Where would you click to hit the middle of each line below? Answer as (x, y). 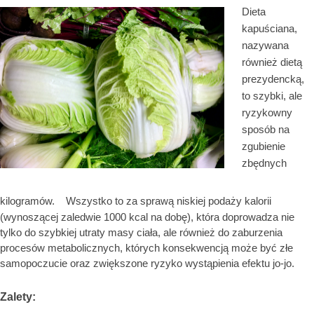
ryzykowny (267, 113)
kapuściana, (269, 29)
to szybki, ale (272, 96)
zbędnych (264, 163)
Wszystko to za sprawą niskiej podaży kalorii (169, 201)
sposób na (266, 130)
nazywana (265, 46)
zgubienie (264, 146)
